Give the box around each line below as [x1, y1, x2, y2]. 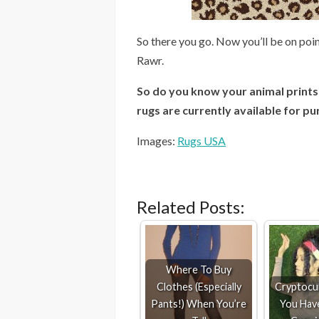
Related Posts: [137, 197, 246, 218]
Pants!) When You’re [151, 298, 247, 310]
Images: [137, 134, 178, 148]
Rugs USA [177, 134, 226, 148]
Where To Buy [166, 263, 232, 276]
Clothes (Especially [156, 281, 241, 293]
